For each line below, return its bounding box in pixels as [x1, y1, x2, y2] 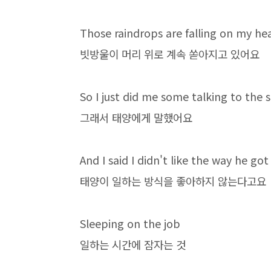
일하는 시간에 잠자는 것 [80, 237, 186, 252]
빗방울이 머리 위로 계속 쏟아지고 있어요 [80, 46, 260, 62]
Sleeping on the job [80, 215, 180, 231]
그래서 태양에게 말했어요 [80, 109, 192, 125]
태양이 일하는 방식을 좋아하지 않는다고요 [80, 173, 266, 189]
